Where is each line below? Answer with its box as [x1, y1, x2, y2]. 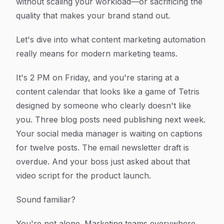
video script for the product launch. [16, 170, 151, 180]
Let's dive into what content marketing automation [16, 34, 205, 44]
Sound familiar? [16, 194, 75, 204]
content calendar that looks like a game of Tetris [16, 86, 199, 96]
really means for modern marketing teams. [16, 48, 177, 58]
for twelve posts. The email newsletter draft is [16, 142, 189, 152]
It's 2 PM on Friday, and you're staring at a [16, 72, 179, 82]
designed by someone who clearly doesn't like [16, 100, 191, 110]
